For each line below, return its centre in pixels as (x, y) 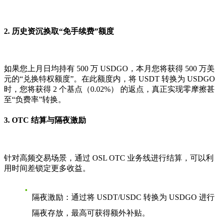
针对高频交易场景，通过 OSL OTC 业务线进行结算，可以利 (109, 158)
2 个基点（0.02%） (86, 89)
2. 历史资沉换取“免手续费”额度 (59, 31)
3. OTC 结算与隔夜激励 (45, 120)
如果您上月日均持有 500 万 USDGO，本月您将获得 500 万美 (109, 69)
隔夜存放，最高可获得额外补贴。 (91, 213)
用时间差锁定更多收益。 (47, 168)
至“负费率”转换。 (35, 100)
